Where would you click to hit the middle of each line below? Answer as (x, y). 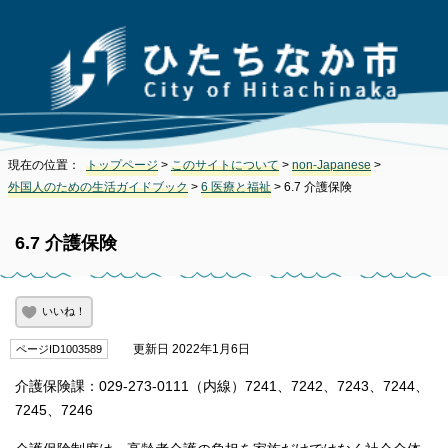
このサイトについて (225, 164)
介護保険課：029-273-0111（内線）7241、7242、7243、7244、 (222, 386)
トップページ (122, 164)
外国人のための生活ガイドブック (98, 186)
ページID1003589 (59, 348)
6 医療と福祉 (236, 186)
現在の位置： (47, 164)
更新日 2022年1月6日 (184, 348)
